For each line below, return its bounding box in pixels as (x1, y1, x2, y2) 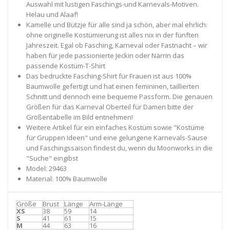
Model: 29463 (26, 163, 67, 173)
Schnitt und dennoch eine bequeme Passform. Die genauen (26, 91, 213, 101)
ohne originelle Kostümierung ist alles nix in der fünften (26, 30, 199, 40)
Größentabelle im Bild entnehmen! (26, 112, 133, 122)
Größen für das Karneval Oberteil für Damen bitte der (26, 102, 194, 111)
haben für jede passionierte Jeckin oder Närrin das (26, 50, 184, 60)
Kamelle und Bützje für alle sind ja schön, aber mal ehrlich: (26, 20, 207, 29)
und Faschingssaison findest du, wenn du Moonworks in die (26, 143, 213, 152)
